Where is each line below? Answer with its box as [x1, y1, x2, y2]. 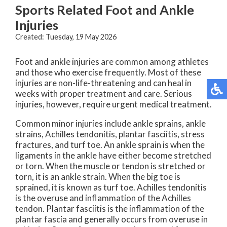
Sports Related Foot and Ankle [15, 2, 194, 17]
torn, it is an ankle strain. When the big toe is [15, 171, 180, 182]
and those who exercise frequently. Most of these [15, 67, 201, 78]
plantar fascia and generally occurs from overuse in [15, 214, 208, 224]
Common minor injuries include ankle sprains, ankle [15, 118, 206, 129]
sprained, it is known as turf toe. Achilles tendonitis [15, 182, 207, 193]
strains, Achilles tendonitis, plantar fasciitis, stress [15, 129, 205, 139]
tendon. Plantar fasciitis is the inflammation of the [15, 203, 204, 214]
